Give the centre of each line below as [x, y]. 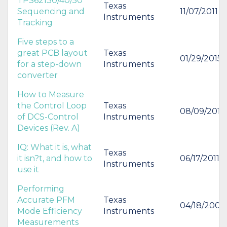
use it [28, 169]
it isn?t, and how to [55, 158]
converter [37, 75]
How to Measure [51, 94]
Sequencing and [51, 11]
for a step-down [49, 64]
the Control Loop [52, 105]
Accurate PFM [46, 200]
